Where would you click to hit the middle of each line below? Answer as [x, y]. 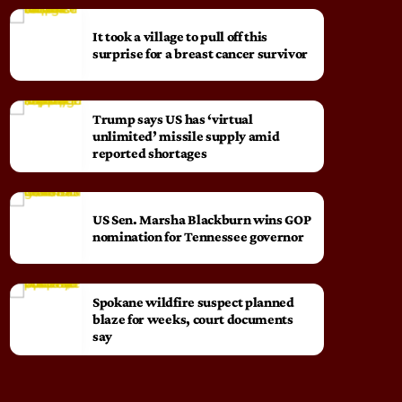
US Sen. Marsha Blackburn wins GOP [202, 219]
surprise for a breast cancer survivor [201, 53]
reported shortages [150, 153]
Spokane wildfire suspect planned [193, 302]
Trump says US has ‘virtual [173, 119]
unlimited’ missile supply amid [186, 136]
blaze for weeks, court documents [193, 319]
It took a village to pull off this [180, 36]
